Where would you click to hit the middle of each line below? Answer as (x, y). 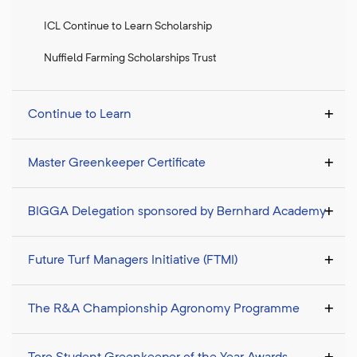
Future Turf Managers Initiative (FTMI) (133, 261)
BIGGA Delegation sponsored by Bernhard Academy (177, 212)
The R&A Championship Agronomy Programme (164, 310)
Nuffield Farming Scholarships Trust (130, 59)
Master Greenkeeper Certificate (117, 164)
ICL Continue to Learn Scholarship (128, 27)
